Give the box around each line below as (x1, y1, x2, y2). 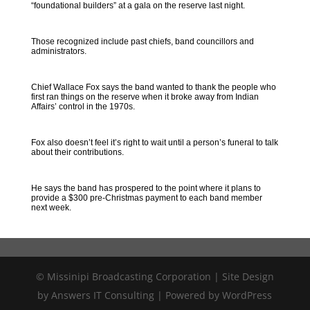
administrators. (30, 46, 86, 56)
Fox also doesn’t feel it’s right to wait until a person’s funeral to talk (30, 138, 278, 147)
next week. (30, 203, 71, 212)
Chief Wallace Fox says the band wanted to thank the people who (30, 82, 276, 92)
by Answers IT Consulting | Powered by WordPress (37, 289, 273, 302)
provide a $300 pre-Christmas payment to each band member (30, 193, 262, 203)
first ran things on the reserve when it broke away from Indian (30, 92, 259, 102)
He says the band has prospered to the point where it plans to (30, 183, 261, 193)
